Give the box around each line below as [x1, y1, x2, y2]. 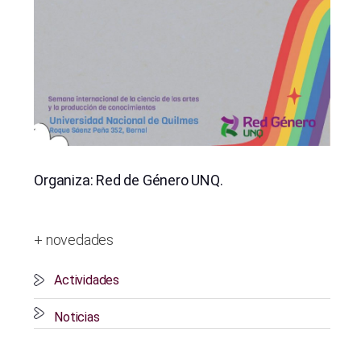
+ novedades [34, 231, 114, 249]
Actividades [54, 272, 119, 288]
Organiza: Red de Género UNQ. [34, 172, 223, 189]
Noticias [54, 309, 100, 325]
